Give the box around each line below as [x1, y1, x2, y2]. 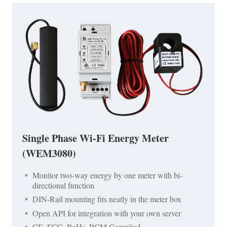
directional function [32, 180, 94, 191]
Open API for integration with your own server [32, 207, 181, 218]
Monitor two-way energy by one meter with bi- [32, 170, 182, 181]
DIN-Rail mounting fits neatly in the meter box [32, 194, 181, 205]
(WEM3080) [22, 146, 76, 161]
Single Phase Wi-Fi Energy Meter [22, 131, 169, 146]
